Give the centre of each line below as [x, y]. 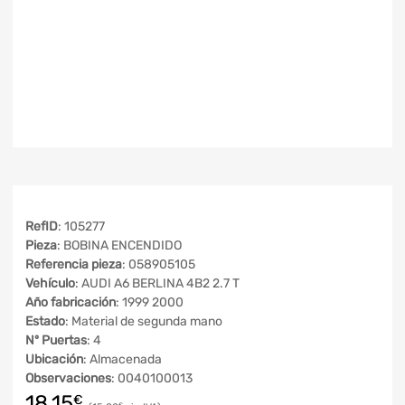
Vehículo [50, 283]
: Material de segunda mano [144, 321]
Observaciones [68, 378]
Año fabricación [71, 302]
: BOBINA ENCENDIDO [119, 245]
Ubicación [54, 359]
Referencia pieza [74, 264]
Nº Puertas [56, 340]
